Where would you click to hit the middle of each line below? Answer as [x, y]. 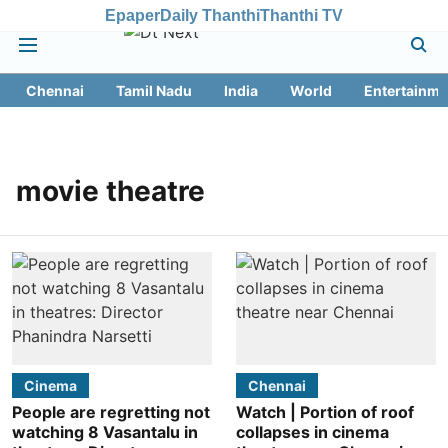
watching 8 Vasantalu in [105, 431]
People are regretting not [111, 411]
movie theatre [110, 191]
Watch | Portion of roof [325, 411]
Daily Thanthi [210, 15]
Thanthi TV [301, 15]
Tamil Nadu [154, 90]
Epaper [132, 15]
